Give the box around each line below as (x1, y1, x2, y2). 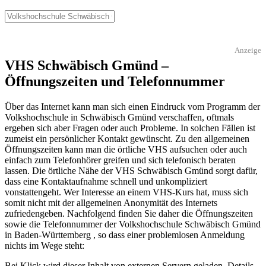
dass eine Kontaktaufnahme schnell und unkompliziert (5, 176, 207, 187)
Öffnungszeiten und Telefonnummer (5, 74, 225, 90)
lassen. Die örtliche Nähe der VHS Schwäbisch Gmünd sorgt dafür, (5, 166, 258, 176)
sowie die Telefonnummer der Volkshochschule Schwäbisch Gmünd (5, 219, 261, 230)
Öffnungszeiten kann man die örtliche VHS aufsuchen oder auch (5, 144, 247, 155)
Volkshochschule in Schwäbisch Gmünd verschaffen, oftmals (5, 112, 234, 123)
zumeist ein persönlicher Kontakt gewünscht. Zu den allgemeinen (5, 134, 249, 144)
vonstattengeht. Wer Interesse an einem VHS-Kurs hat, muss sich (5, 187, 248, 198)
